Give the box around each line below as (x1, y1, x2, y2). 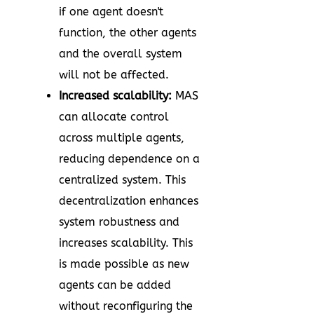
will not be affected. (59, 68, 169, 81)
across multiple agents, (59, 131, 184, 144)
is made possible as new (59, 257, 189, 271)
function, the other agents (59, 26, 196, 39)
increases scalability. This (59, 236, 193, 250)
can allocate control (59, 110, 169, 123)
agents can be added (59, 278, 171, 292)
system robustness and (59, 215, 179, 228)
